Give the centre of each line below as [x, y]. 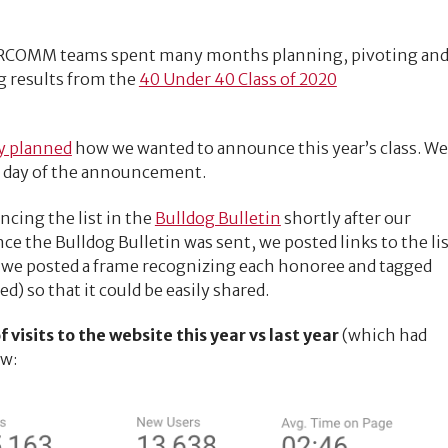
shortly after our [345, 217]
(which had [382, 335]
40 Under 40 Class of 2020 [237, 78]
